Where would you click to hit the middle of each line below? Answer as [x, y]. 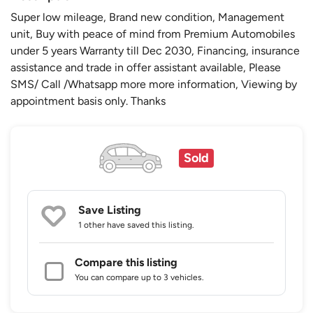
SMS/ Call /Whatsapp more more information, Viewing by [154, 84]
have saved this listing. [150, 225]
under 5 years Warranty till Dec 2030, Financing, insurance [155, 50]
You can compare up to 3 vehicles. [139, 278]
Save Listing [110, 210]
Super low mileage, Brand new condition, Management [147, 17]
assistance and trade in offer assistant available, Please [146, 67]
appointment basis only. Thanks [88, 101]
